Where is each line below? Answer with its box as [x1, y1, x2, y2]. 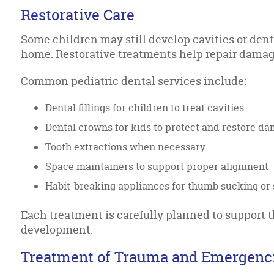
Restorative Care [21, 5, 135, 25]
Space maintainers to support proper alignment [45, 160, 269, 173]
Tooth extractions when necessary [45, 140, 206, 154]
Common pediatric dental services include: [21, 73, 247, 89]
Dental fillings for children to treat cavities [45, 101, 245, 114]
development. [21, 222, 94, 237]
